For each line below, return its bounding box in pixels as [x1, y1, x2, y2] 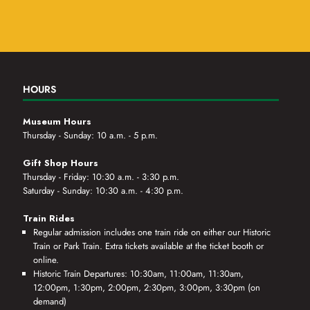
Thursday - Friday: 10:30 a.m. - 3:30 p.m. [23, 170, 180, 184]
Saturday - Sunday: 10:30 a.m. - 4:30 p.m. [23, 184, 184, 198]
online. [33, 253, 60, 267]
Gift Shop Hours [23, 156, 99, 170]
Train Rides [23, 212, 75, 226]
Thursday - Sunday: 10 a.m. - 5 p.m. [23, 129, 158, 143]
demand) [33, 295, 67, 309]
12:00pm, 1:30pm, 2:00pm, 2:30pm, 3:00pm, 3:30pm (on [33, 281, 261, 295]
